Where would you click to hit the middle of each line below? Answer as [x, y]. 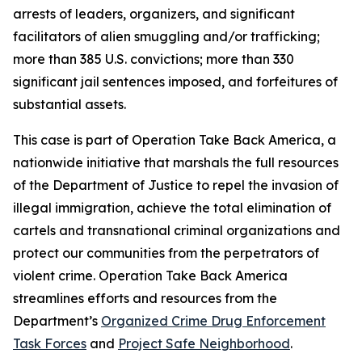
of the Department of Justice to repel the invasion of [176, 185]
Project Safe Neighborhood [204, 343]
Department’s [57, 321]
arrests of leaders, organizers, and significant [154, 14]
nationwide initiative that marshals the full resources [176, 162]
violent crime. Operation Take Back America [150, 276]
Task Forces [50, 343]
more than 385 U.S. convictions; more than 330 [154, 59]
